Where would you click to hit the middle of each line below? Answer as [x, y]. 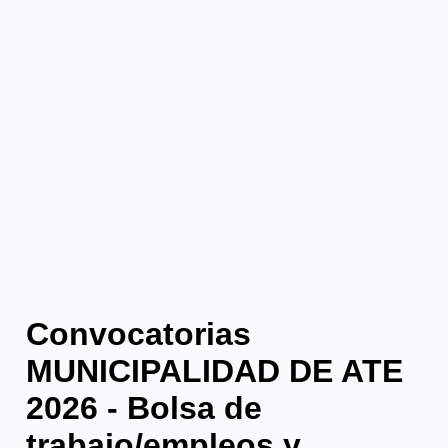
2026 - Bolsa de [144, 407]
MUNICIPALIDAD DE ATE [214, 370]
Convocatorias [138, 333]
